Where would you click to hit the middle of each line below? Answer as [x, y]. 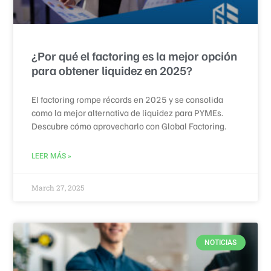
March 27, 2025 [58, 187]
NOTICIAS [221, 242]
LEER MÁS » [52, 156]
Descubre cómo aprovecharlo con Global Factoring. [129, 126]
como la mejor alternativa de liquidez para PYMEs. [128, 112]
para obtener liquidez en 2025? [112, 70]
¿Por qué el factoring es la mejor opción [135, 55]
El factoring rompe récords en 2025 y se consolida [128, 99]
